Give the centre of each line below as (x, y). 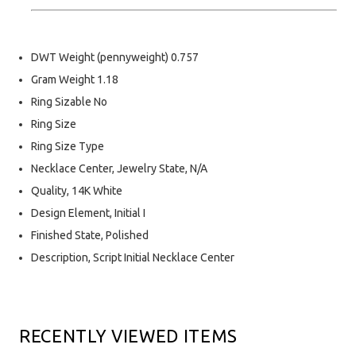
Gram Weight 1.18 (75, 80)
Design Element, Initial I (88, 213)
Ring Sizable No (69, 102)
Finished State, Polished (90, 236)
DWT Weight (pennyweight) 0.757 (115, 58)
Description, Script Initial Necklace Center (133, 258)
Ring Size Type (68, 147)
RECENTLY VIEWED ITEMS (128, 336)
